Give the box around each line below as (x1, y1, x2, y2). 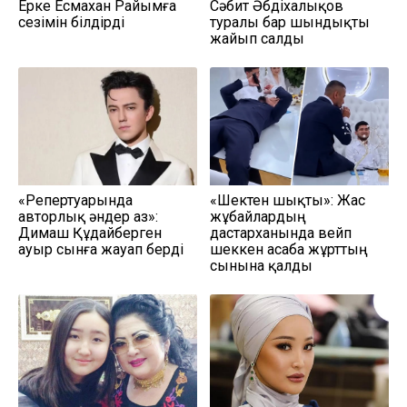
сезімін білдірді (18, 13, 124, 31)
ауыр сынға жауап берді (18, 240, 184, 258)
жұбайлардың (210, 207, 306, 225)
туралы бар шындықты (210, 13, 370, 31)
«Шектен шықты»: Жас (210, 191, 365, 209)
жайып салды (210, 29, 304, 47)
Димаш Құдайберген (18, 223, 162, 242)
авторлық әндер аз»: (18, 207, 158, 225)
